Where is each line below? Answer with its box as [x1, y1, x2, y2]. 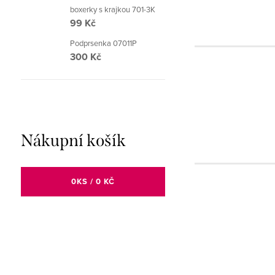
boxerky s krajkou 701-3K [69, 4, 155, 15]
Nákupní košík [20, 131, 126, 150]
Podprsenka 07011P [69, 37, 137, 48]
